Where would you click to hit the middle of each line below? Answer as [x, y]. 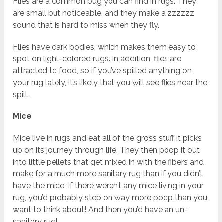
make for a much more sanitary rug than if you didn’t [108, 174]
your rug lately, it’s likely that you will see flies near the [110, 83]
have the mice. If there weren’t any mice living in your [109, 186]
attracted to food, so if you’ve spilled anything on [103, 71]
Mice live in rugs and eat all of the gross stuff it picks [108, 138]
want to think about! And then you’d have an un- [101, 210]
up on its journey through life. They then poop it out [107, 150]
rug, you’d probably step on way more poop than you [110, 198]
